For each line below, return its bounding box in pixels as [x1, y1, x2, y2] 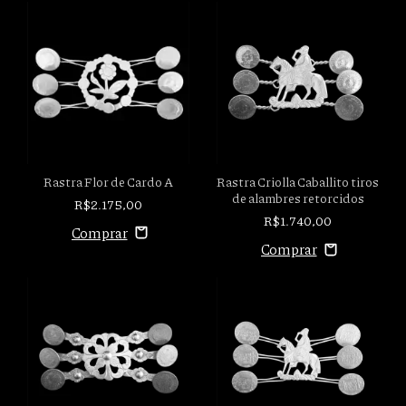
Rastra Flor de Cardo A [43, 171, 173, 190]
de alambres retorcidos [231, 188, 364, 207]
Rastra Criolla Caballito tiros [217, 172, 379, 190]
